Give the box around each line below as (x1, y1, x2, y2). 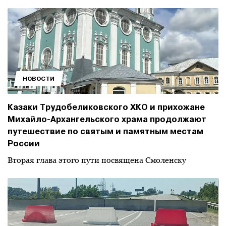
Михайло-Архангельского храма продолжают (8, 114, 206, 125)
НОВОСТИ (23, 75, 54, 83)
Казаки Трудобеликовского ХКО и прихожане (8, 102, 205, 112)
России (8, 138, 40, 149)
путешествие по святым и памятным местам (8, 126, 203, 137)
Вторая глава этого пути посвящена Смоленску (8, 155, 186, 165)
